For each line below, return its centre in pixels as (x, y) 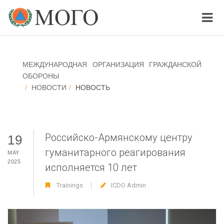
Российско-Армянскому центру (119, 137)
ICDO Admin (128, 185)
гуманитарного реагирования (115, 152)
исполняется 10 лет (91, 167)
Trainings (70, 185)
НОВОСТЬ (93, 87)
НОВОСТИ (49, 87)
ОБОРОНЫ (41, 76)
